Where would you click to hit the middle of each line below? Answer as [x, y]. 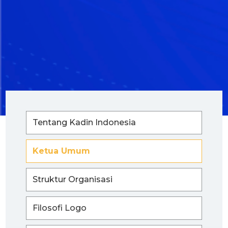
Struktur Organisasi [73, 179]
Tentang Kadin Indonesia [84, 122]
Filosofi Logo [60, 208]
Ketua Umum [61, 151]
